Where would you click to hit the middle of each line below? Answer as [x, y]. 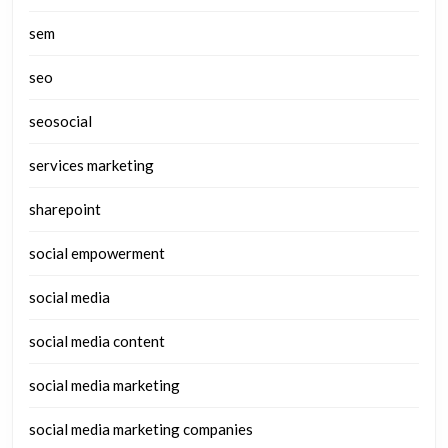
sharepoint [65, 209]
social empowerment [97, 253]
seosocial [60, 121]
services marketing [91, 165]
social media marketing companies [141, 429]
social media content [97, 341]
